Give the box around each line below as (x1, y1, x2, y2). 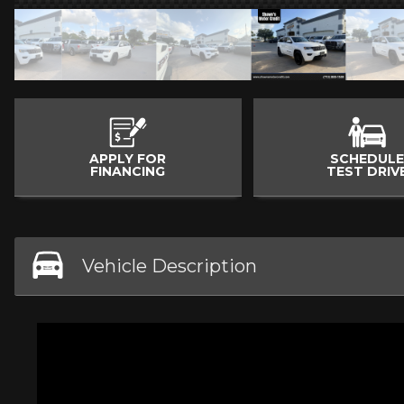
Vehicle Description (82, 254, 257, 277)
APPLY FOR (89, 150, 167, 167)
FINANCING (90, 162, 166, 179)
